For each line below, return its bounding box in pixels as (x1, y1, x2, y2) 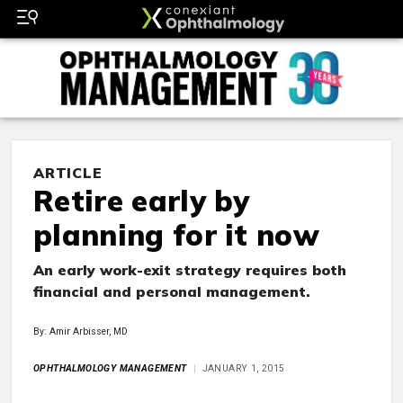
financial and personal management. (33, 282, 310, 301)
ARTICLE (33, 164, 103, 183)
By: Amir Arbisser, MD (33, 326, 128, 338)
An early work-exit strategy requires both (33, 261, 346, 280)
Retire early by (33, 183, 250, 219)
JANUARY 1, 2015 (201, 363, 285, 375)
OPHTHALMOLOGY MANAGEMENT (33, 363, 187, 375)
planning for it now (33, 217, 320, 254)
